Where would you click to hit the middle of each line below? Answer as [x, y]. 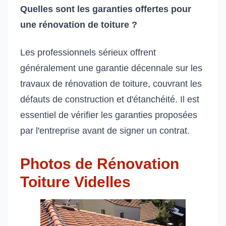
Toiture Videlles [75, 182]
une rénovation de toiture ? [79, 25]
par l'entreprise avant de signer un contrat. [105, 131]
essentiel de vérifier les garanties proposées [109, 115]
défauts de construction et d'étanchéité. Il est [110, 100]
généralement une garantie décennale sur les [111, 68]
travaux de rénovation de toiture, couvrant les [111, 84]
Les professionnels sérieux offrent [88, 53]
